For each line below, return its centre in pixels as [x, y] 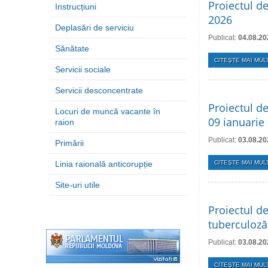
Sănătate [72, 48]
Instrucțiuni [76, 7]
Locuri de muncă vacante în [108, 111]
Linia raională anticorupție [104, 164]
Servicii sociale [83, 69]
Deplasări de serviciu [95, 28]
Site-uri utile [77, 185]
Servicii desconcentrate [99, 90]
